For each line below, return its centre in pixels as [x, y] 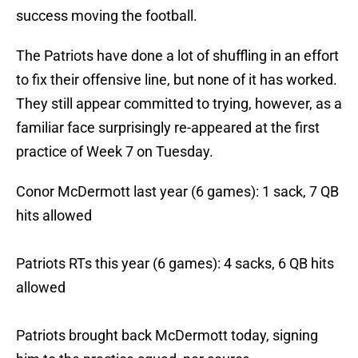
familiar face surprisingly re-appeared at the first [168, 128]
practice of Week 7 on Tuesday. [115, 152]
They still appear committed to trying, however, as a [179, 104]
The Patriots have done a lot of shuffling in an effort [177, 56]
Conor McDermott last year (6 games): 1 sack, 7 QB [177, 192]
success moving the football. [107, 16]
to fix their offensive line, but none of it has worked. [177, 80]
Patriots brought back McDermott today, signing [167, 336]
